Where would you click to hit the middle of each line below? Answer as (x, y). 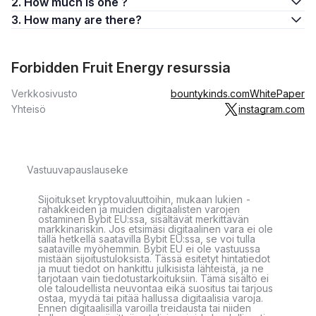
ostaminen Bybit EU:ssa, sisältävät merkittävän (144, 219)
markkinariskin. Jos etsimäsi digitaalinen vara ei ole (156, 229)
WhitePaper (277, 93)
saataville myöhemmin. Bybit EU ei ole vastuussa (149, 249)
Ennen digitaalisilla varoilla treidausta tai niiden (145, 308)
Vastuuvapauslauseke (78, 170)
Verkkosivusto (44, 93)
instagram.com (272, 109)
